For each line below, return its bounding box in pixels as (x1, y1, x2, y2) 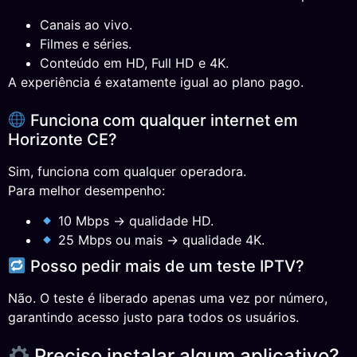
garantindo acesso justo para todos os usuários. (8, 308, 299, 325)
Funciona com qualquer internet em (25, 110, 298, 130)
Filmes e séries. (40, 36, 131, 53)
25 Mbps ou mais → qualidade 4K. (54, 231, 265, 248)
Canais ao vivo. (40, 17, 132, 33)
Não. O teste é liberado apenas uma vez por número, (8, 289, 328, 306)
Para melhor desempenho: (8, 182, 165, 198)
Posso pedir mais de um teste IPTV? (25, 256, 304, 276)
